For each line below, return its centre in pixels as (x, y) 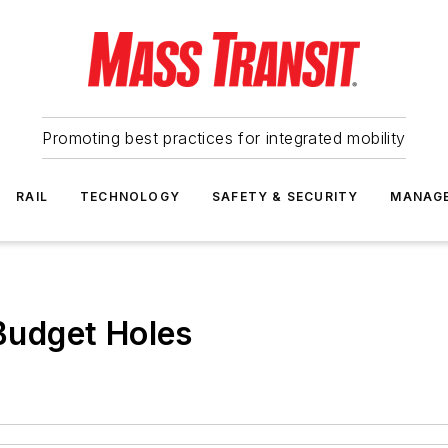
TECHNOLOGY (130, 196)
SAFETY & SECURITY (285, 196)
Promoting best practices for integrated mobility (224, 138)
